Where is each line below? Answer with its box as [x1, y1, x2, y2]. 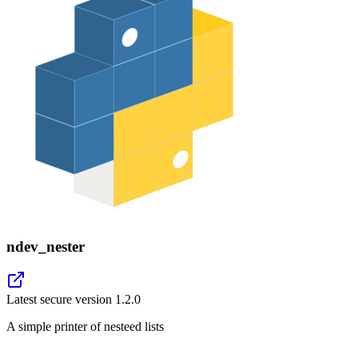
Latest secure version [6, 292, 115, 307]
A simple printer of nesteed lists [6, 320, 164, 334]
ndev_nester [6, 237, 85, 255]
